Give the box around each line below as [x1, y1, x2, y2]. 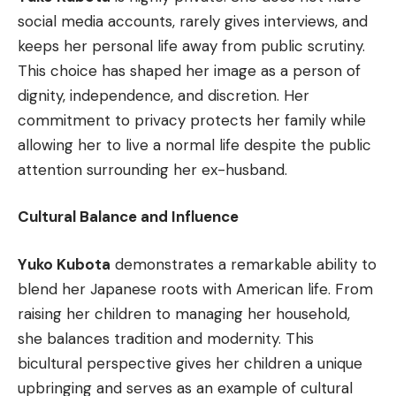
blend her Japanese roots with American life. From [18, 278, 373, 299]
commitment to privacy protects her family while [18, 110, 366, 130]
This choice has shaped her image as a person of [18, 60, 361, 80]
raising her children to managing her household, [18, 303, 350, 324]
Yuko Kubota [18, 254, 110, 274]
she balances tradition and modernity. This [18, 328, 314, 348]
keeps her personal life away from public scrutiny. [18, 35, 365, 56]
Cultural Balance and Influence [18, 207, 239, 227]
